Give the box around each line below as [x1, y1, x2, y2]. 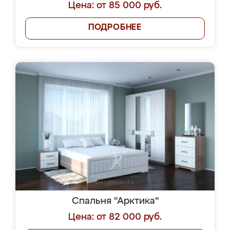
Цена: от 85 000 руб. [68, 1, 162, 10]
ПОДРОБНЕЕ [88, 24, 142, 32]
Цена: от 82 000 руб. [68, 213, 162, 222]
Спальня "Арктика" [71, 197, 159, 206]
